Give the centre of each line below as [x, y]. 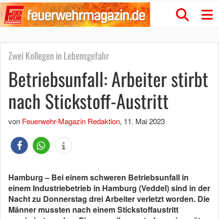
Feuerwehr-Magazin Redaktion [71, 121]
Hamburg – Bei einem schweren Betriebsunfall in [99, 177]
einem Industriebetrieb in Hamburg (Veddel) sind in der [109, 188]
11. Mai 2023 [144, 121]
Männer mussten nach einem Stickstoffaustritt [93, 209]
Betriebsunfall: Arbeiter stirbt [108, 79]
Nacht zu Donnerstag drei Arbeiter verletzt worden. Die [109, 199]
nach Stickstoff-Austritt [88, 101]
